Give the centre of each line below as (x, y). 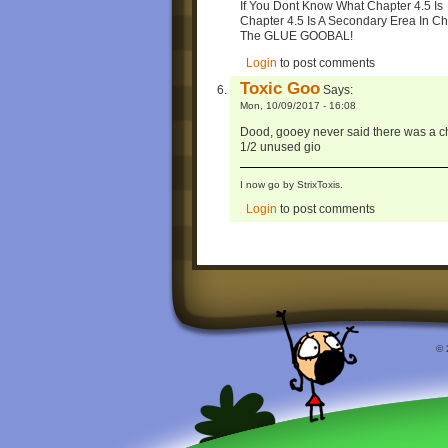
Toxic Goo (280, 87)
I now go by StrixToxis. (291, 185)
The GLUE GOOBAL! (296, 35)
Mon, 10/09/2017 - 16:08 (298, 105)
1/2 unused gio (280, 146)
